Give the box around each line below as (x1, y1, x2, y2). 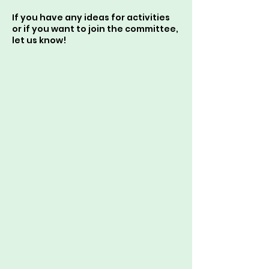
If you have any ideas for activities (12, 11, 170, 23)
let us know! (12, 34, 66, 46)
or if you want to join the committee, (12, 23, 178, 35)
